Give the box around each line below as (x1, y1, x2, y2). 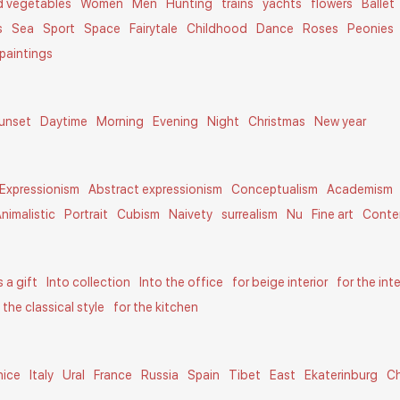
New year (314, 114, 367, 129)
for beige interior (232, 275, 329, 289)
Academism (327, 182, 394, 196)
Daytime (40, 114, 88, 129)
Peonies (347, 21, 395, 36)
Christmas (248, 114, 306, 129)
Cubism (117, 207, 161, 221)
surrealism (221, 207, 279, 221)
